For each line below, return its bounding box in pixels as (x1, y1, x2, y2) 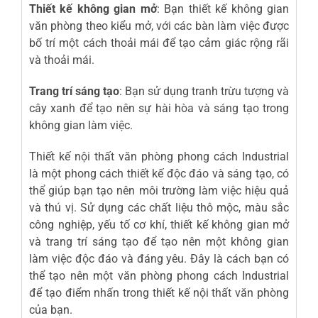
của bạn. (29, 302, 72, 317)
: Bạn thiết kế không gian (156, 1, 290, 16)
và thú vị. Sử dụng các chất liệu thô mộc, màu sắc (29, 200, 289, 214)
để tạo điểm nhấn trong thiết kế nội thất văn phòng (29, 285, 289, 300)
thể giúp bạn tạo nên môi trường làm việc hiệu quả (29, 183, 289, 197)
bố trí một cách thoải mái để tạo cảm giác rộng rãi (29, 35, 289, 50)
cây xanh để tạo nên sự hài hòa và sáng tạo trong (29, 101, 289, 115)
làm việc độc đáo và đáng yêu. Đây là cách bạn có (29, 251, 289, 265)
